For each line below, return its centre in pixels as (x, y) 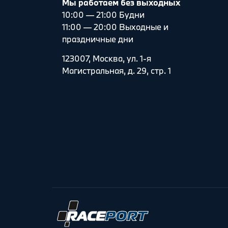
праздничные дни (98, 39)
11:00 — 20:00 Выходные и (115, 26)
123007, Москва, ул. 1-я (107, 59)
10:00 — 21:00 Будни (103, 14)
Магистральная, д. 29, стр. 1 (117, 71)
